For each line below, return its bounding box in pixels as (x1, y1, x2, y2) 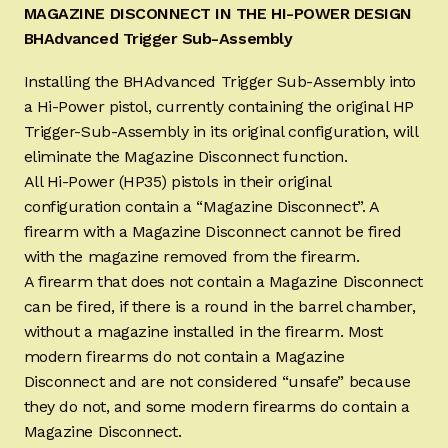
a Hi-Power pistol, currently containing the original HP (23, 97, 414, 117)
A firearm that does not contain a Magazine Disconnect (23, 272, 423, 292)
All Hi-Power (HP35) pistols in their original (23, 172, 331, 192)
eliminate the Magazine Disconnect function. (23, 147, 348, 167)
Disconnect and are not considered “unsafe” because (23, 372, 411, 392)
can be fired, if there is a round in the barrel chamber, (23, 297, 416, 317)
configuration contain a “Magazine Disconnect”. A (23, 197, 379, 217)
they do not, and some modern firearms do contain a (23, 397, 410, 417)
